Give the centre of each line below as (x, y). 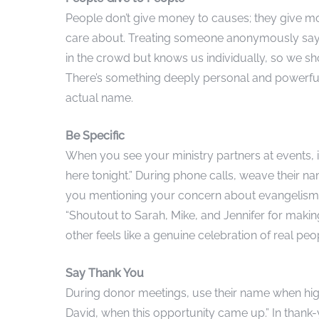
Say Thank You (105, 273)
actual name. (99, 98)
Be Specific (95, 135)
